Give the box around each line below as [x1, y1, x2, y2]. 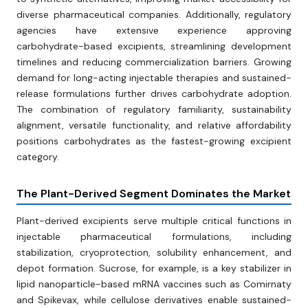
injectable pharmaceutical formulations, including [16, 230, 291, 243]
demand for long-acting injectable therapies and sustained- [16, 71, 291, 85]
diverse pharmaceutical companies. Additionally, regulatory [16, 8, 291, 21]
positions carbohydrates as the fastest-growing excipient [16, 135, 291, 148]
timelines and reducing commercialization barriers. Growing [16, 56, 291, 69]
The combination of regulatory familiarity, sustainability [16, 103, 291, 116]
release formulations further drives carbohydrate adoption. [16, 87, 291, 100]
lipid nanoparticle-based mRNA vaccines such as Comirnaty [16, 278, 291, 291]
